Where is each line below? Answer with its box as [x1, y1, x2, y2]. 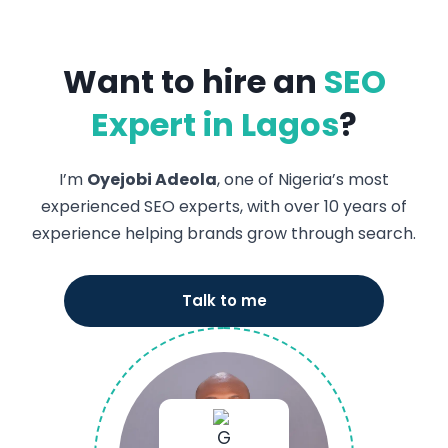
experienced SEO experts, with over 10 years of [41, 195, 407, 218]
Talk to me [181, 290, 267, 311]
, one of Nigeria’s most [217, 168, 389, 191]
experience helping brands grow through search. [32, 222, 416, 245]
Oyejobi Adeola [87, 168, 217, 191]
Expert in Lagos [91, 102, 339, 147]
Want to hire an [62, 59, 324, 104]
